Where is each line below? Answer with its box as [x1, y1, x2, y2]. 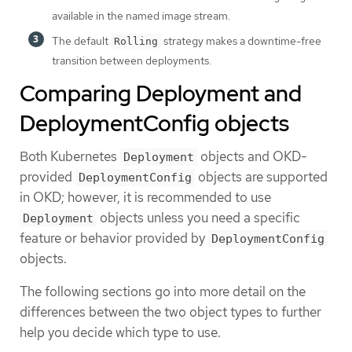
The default [52, 34, 111, 49]
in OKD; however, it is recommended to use [20, 189, 271, 207]
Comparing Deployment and [20, 79, 302, 109]
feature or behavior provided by [20, 229, 208, 247]
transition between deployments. [52, 53, 211, 68]
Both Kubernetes [20, 148, 120, 166]
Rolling [114, 35, 158, 48]
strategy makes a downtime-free [161, 34, 321, 49]
